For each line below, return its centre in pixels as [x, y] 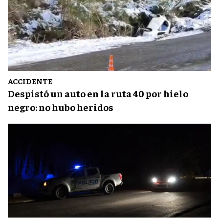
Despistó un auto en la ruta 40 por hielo [98, 93]
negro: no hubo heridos [61, 107]
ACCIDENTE [30, 80]
